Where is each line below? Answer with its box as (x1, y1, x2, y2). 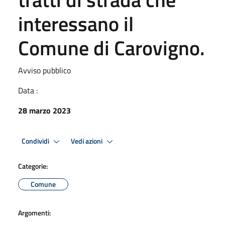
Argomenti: (18, 207, 51, 218)
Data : (18, 84, 38, 96)
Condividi (22, 135, 51, 147)
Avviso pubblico (18, 64, 71, 76)
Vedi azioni (71, 135, 104, 147)
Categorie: (18, 161, 48, 171)
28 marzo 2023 (18, 104, 71, 117)
